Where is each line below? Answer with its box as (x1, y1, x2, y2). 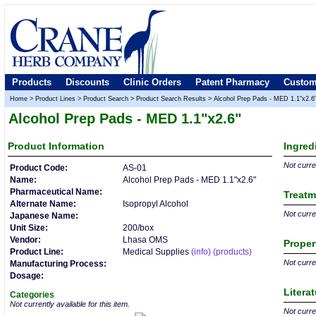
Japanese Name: (10, 211, 78, 221)
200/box (123, 223, 154, 233)
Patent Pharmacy (195, 77, 269, 87)
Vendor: (10, 235, 41, 245)
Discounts (66, 77, 109, 87)
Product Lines (35, 95, 75, 102)
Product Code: (10, 163, 68, 173)
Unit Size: (10, 223, 48, 233)
